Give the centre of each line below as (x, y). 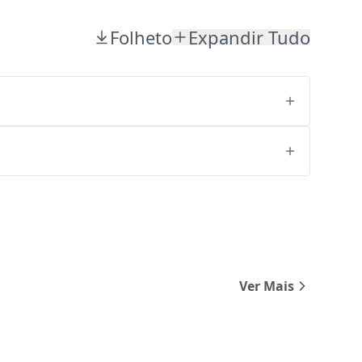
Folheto (141, 37)
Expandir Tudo (249, 37)
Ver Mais (267, 286)
